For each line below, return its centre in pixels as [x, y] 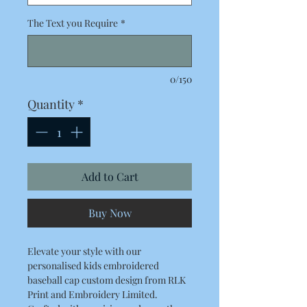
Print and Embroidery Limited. [93, 294]
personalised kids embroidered [93, 266]
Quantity [51, 104]
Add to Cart [110, 176]
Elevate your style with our [84, 251]
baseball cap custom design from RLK [107, 280]
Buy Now [110, 213]
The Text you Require [73, 23]
